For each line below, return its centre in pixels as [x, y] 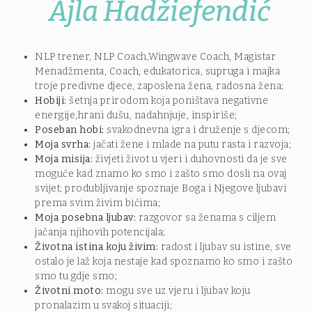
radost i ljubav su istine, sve [226, 247]
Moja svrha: [64, 145]
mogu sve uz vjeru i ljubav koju [178, 291]
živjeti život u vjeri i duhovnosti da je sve [191, 159]
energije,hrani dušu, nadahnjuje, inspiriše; [136, 116]
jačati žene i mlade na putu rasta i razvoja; [192, 145]
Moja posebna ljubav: [87, 218]
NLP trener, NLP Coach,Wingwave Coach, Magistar [155, 57]
